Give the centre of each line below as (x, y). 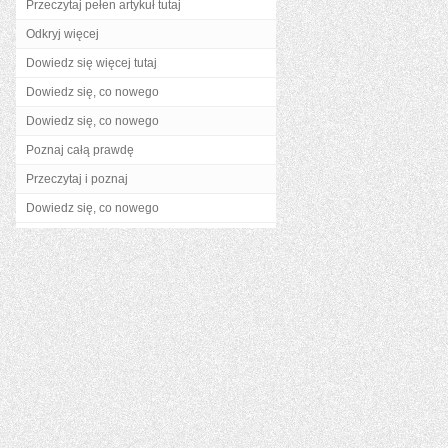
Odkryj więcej (62, 34)
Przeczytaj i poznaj (77, 179)
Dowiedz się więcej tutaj (91, 63)
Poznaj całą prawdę (80, 150)
